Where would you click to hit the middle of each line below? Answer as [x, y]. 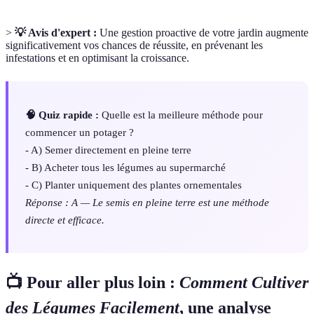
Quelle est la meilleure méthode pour [181, 115]
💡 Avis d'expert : [56, 33]
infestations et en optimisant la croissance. [97, 58]
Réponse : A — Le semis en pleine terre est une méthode [147, 203]
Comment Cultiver [244, 283]
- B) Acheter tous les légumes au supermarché [125, 168]
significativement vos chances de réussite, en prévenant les [134, 45]
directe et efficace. [65, 220]
